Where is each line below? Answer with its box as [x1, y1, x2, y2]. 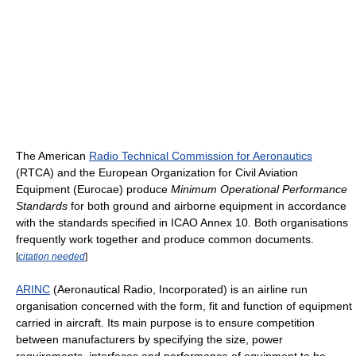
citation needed [18, 251, 85, 262]
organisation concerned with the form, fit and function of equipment [16, 299, 352, 312]
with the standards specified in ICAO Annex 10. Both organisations [16, 216, 348, 230]
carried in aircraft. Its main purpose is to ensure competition [16, 315, 315, 329]
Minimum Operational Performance [171, 183, 347, 196]
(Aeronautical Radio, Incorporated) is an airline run [50, 282, 308, 296]
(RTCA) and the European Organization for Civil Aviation [16, 166, 298, 180]
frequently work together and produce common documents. [16, 233, 314, 246]
